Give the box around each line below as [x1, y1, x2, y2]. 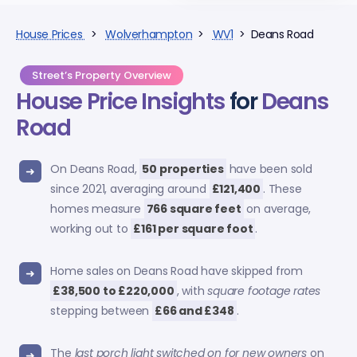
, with [176, 282, 208, 299]
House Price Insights [16, 86, 226, 118]
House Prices [16, 25, 85, 42]
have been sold [226, 160, 312, 177]
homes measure [50, 200, 144, 217]
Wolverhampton [105, 25, 193, 42]
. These [262, 180, 302, 197]
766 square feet [146, 200, 241, 217]
